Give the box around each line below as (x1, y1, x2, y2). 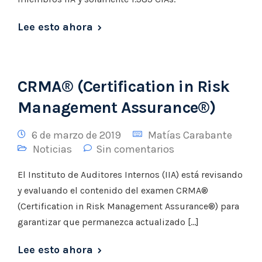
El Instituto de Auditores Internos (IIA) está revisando (18, 169, 243, 180)
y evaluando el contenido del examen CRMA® (18, 185, 208, 196)
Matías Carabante (148, 129, 232, 142)
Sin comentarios (96, 143, 174, 156)
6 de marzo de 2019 (32, 129, 121, 142)
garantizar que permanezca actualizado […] (18, 216, 199, 227)
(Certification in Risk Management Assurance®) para (18, 201, 239, 212)
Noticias (33, 143, 72, 156)
